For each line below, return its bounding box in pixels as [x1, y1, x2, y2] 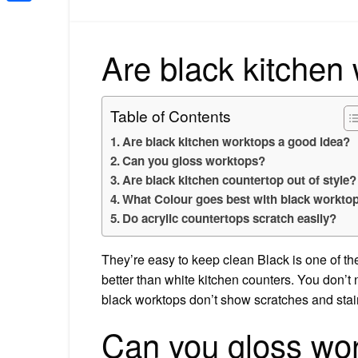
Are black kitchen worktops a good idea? [122, 132, 351, 150]
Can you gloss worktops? [122, 151, 266, 169]
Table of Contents [110, 104, 231, 126]
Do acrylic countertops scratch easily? [122, 209, 337, 227]
